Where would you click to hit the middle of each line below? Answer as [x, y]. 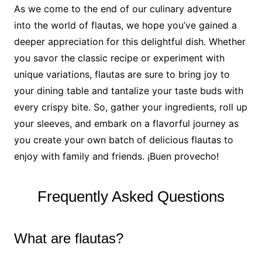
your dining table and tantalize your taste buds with [128, 90]
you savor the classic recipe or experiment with [119, 58]
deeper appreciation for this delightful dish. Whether [130, 41]
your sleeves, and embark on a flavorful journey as [126, 123]
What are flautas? [68, 238]
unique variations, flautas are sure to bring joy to [122, 74]
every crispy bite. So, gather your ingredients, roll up [130, 107]
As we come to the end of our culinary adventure [123, 8]
